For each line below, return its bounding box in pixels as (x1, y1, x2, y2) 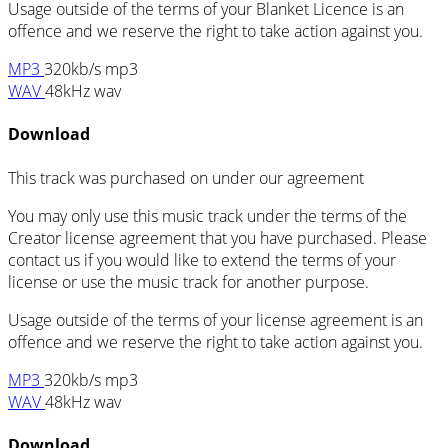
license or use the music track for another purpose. (8, 270, 369, 293)
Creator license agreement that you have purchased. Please (8, 226, 427, 249)
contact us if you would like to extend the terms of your (8, 248, 396, 271)
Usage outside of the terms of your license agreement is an (8, 308, 423, 331)
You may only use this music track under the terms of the (8, 204, 407, 227)
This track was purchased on (8, 166, 212, 189)
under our (212, 166, 287, 189)
